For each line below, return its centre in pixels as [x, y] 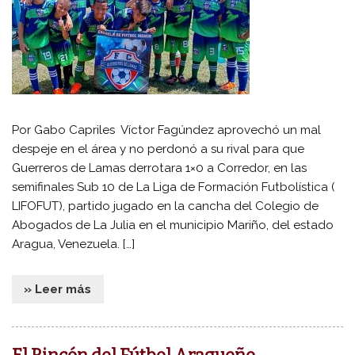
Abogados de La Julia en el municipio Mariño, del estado [173, 225]
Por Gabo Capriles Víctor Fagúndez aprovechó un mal [167, 130]
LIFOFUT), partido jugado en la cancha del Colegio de [166, 206]
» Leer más [58, 290]
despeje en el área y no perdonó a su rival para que [158, 149]
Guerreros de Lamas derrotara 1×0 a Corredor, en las [160, 168]
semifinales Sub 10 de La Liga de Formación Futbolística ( [174, 187]
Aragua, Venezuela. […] [74, 244]
